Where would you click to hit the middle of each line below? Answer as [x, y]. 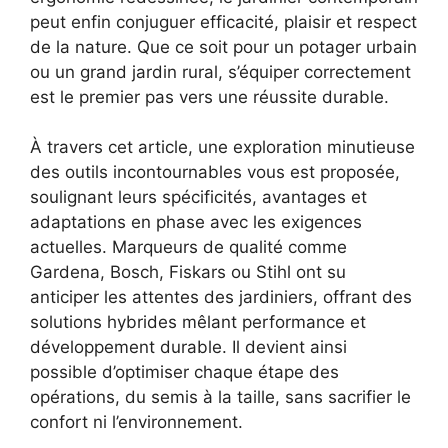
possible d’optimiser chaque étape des [184, 372]
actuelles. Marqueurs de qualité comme [188, 247]
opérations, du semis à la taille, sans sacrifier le [220, 397]
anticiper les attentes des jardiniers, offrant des [221, 297]
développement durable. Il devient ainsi [188, 347]
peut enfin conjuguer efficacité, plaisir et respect [223, 21]
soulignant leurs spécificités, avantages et [198, 197]
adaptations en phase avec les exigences [196, 222]
